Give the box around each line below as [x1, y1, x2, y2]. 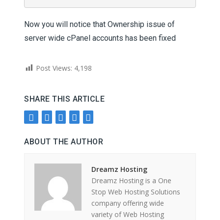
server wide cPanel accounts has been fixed [24, 33, 176, 43]
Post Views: [36, 63, 72, 73]
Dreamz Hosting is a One [91, 176, 171, 186]
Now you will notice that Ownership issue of [24, 20, 175, 29]
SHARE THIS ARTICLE [24, 94, 105, 104]
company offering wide [91, 198, 164, 208]
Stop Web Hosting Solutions [91, 187, 180, 197]
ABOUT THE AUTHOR [24, 137, 103, 147]
